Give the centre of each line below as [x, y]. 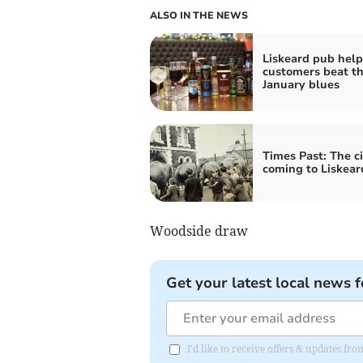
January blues [301, 85]
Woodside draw [199, 231]
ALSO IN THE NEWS [199, 15]
